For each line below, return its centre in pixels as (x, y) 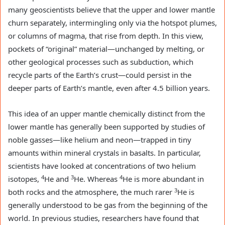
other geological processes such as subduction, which (101, 62)
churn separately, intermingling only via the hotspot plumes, (113, 23)
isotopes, (25, 179)
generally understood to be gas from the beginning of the (108, 205)
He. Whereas (97, 179)
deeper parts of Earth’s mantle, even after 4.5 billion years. (109, 88)
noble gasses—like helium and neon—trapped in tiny (100, 140)
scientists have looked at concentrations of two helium (102, 166)
